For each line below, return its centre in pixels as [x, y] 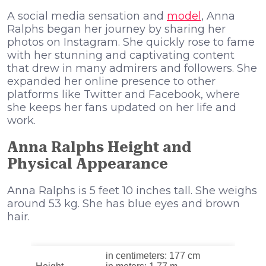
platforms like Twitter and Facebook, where [123, 95]
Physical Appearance [88, 164]
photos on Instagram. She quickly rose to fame [131, 42]
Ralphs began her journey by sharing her [116, 29]
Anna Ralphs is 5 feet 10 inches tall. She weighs [132, 190]
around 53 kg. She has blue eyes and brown [123, 203]
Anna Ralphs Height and [99, 148]
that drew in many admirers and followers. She [132, 69]
